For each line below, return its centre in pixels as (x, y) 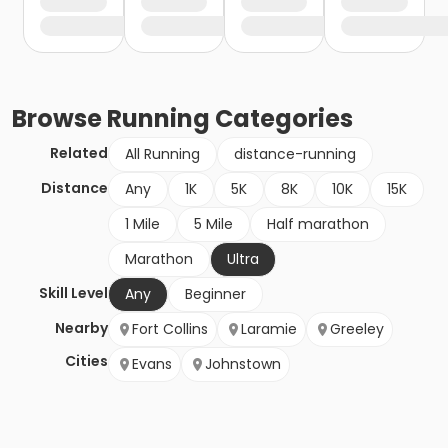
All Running (162, 154)
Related (79, 153)
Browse (59, 119)
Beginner (215, 294)
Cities (86, 361)
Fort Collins (170, 329)
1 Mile (142, 224)
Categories (281, 119)
